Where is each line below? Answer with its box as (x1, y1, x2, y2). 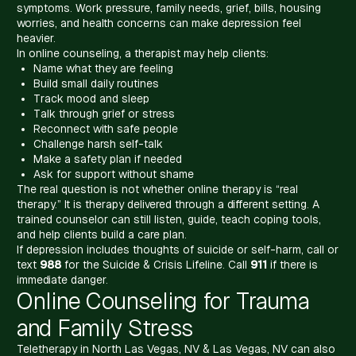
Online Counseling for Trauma (17, 287, 310, 314)
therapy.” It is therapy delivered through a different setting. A (17, 197, 319, 211)
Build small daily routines (33, 76, 159, 90)
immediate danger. (17, 273, 108, 286)
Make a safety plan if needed (33, 152, 182, 165)
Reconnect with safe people (33, 122, 178, 135)
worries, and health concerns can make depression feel (17, 16, 301, 29)
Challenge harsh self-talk (33, 137, 163, 150)
